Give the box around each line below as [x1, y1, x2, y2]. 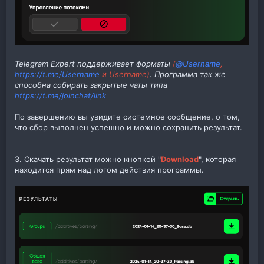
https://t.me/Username [15, 69, 100, 79]
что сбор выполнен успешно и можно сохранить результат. [15, 122, 242, 132]
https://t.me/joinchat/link [15, 90, 106, 100]
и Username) [100, 69, 150, 79]
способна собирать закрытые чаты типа [15, 80, 167, 90]
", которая [199, 154, 236, 164]
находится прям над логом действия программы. [15, 164, 204, 174]
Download [161, 154, 199, 164]
